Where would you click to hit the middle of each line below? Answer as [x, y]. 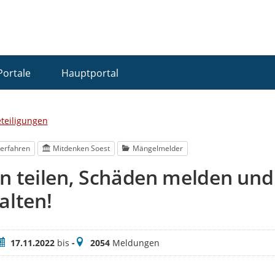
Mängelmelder [158, 149]
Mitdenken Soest [82, 149]
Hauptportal [90, 73]
